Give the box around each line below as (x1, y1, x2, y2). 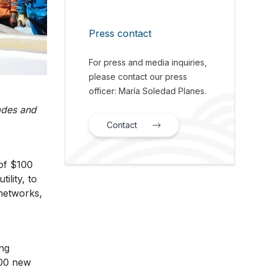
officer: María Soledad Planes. (89, 85, 207, 96)
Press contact (89, 27, 152, 39)
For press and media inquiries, (89, 57, 207, 67)
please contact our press (89, 71, 188, 82)
